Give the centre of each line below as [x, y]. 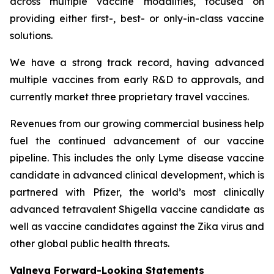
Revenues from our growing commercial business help [137, 124]
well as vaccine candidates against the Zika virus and [137, 227]
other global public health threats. [90, 244]
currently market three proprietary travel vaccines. [129, 97]
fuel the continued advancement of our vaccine [137, 141]
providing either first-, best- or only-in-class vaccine [137, 19]
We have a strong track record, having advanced [137, 63]
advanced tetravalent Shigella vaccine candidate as [137, 209]
